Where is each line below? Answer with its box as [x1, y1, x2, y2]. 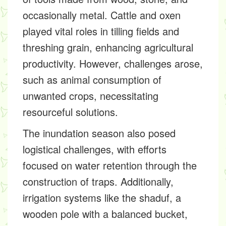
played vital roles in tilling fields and [23, 24, 179, 38]
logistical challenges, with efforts [23, 142, 166, 156]
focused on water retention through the [23, 158, 197, 173]
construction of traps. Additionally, [23, 174, 174, 189]
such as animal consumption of [23, 72, 161, 87]
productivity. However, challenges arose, [23, 56, 203, 71]
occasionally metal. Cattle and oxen [23, 8, 181, 22]
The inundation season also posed [23, 126, 176, 140]
